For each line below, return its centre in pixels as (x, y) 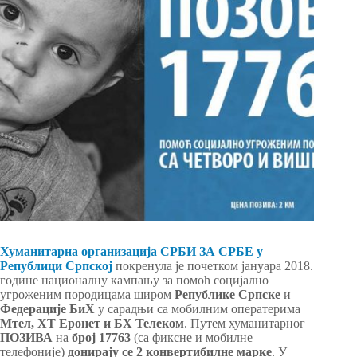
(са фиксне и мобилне (193, 338)
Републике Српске (228, 295)
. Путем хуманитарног (245, 324)
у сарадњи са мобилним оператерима (198, 309)
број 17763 (103, 338)
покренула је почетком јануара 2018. (213, 266)
